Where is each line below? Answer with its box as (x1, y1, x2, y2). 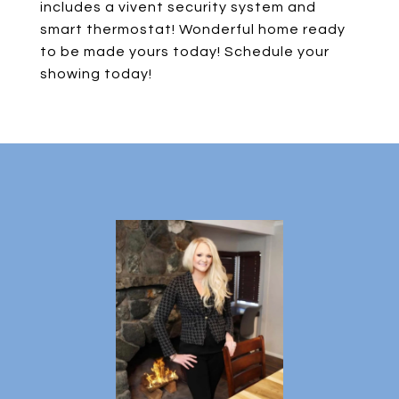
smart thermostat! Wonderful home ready (40, 22, 346, 37)
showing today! (40, 67, 152, 81)
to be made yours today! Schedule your (40, 45, 330, 59)
